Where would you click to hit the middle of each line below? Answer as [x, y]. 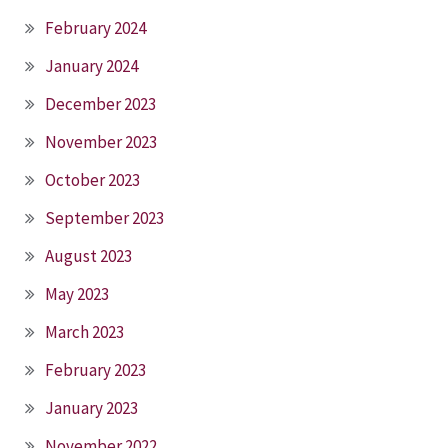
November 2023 [101, 141]
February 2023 [95, 369]
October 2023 [92, 179]
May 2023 [77, 293]
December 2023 [100, 103]
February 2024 [95, 27]
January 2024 [91, 65]
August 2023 [88, 255]
